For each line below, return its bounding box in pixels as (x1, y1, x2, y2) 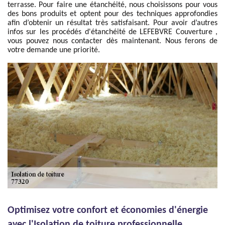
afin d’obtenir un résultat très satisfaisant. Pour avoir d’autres (8, 19, 217, 27)
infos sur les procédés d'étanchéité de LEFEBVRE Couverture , (8, 28, 217, 36)
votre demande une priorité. (8, 46, 100, 54)
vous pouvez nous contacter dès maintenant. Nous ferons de (8, 37, 217, 45)
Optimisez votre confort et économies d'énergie (8, 205, 208, 215)
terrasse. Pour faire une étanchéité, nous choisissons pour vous (8, 1, 217, 9)
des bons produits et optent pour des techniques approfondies (8, 10, 217, 18)
